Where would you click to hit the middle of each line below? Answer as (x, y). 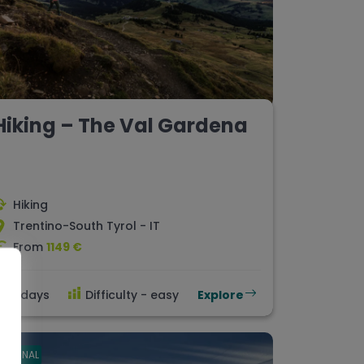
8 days (30, 295)
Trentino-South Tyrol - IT (87, 226)
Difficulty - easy (132, 295)
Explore (221, 295)
